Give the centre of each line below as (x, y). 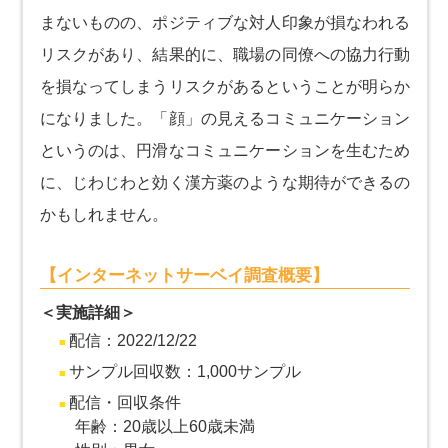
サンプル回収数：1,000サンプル (184, 371)
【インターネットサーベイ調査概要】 (184, 275)
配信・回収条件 (124, 402)
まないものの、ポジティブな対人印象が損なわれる (225, 22)
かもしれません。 (103, 214)
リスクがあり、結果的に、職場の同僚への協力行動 (225, 54)
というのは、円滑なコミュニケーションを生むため (225, 150)
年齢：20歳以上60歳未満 (164, 426)
